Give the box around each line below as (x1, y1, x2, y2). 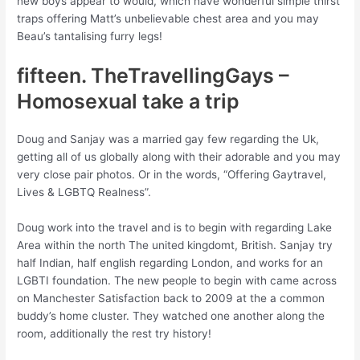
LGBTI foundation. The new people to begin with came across (17, 273, 337, 287)
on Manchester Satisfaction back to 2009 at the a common (17, 291, 325, 305)
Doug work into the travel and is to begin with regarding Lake (17, 220, 333, 234)
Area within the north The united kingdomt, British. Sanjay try (17, 238, 333, 252)
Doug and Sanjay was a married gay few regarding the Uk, (17, 132, 320, 145)
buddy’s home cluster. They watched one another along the (17, 309, 325, 322)
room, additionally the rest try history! (17, 326, 212, 340)
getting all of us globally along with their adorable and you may (17, 149, 342, 163)
